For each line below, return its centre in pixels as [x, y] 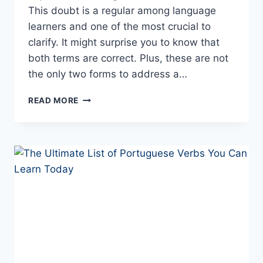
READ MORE [54, 101]
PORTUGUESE [107, 209]
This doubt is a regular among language [122, 11]
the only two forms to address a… [108, 74]
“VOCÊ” [94, 122]
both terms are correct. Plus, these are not [128, 58]
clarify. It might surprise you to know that [124, 43]
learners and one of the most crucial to [119, 27]
